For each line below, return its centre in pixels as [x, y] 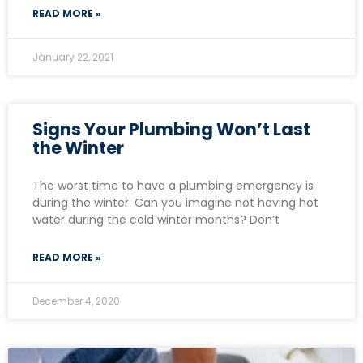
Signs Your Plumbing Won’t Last [171, 129]
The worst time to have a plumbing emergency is [173, 185]
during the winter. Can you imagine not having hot [175, 202]
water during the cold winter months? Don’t [156, 219]
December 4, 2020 [76, 301]
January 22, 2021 [73, 57]
